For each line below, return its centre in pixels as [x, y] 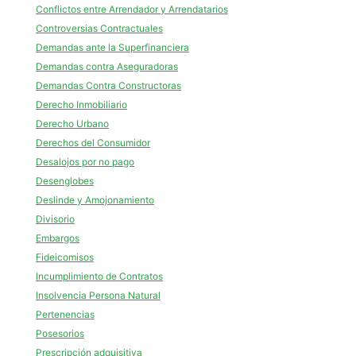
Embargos [58, 238]
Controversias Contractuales [99, 28]
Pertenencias [65, 314]
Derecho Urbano [72, 124]
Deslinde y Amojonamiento [95, 200]
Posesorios [60, 333]
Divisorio [55, 219]
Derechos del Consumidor [93, 143]
